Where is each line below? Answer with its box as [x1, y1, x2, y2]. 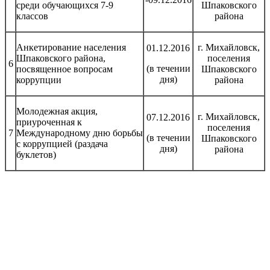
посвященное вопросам [16, 63, 113, 74]
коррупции [16, 74, 61, 85]
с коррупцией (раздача [16, 138, 108, 149]
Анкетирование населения [16, 42, 126, 52]
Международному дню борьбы [16, 127, 143, 138]
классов [16, 10, 48, 21]
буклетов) [16, 149, 56, 160]
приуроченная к [16, 116, 82, 127]
